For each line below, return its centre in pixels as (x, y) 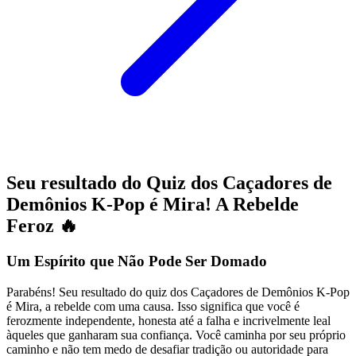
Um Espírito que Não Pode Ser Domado (137, 261)
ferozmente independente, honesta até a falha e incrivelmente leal (168, 320)
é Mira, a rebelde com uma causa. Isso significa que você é (153, 306)
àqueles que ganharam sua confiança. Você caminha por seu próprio (176, 335)
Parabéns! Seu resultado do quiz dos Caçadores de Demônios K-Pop (178, 292)
